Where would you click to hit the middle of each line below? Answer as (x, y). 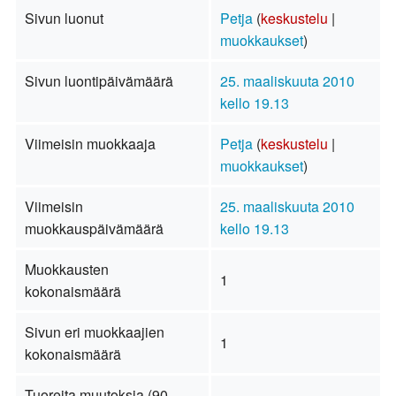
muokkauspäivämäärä (94, 229)
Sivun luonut (64, 19)
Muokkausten (66, 270)
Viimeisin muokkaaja (90, 144)
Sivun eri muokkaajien (94, 332)
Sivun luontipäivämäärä (99, 81)
